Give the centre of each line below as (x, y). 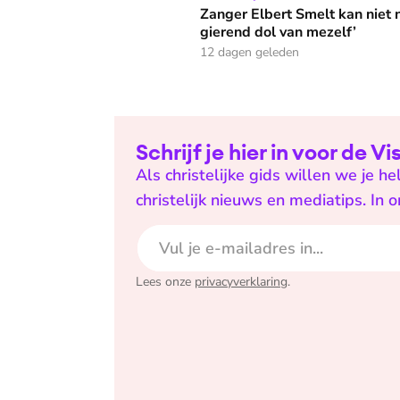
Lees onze (163, 282)
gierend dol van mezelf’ (278, 32)
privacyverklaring (241, 282)
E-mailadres (174, 233)
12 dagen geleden (250, 52)
